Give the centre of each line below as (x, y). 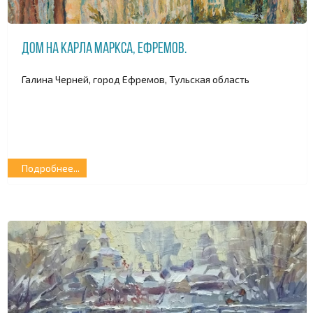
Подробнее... (51, 168)
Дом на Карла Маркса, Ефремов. (104, 50)
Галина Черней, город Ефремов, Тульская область (136, 79)
